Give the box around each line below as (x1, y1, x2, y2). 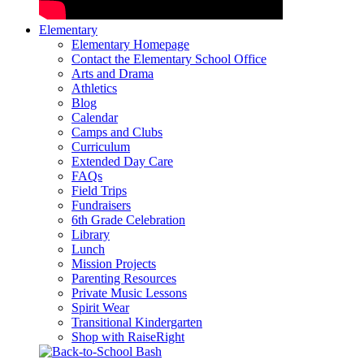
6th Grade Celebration (71, 213, 185, 227)
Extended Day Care (71, 154, 173, 169)
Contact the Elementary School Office (71, 52, 266, 67)
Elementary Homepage (71, 37, 189, 52)
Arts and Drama (71, 67, 154, 81)
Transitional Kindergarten (71, 315, 202, 330)
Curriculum (71, 140, 130, 154)
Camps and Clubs (71, 125, 162, 140)
